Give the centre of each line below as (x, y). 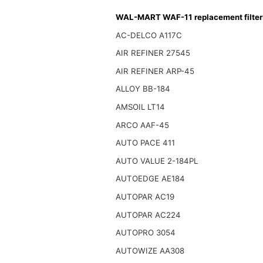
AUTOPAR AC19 (145, 196)
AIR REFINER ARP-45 (155, 71)
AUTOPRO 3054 (145, 233)
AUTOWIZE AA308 (150, 250)
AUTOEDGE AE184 (150, 179)
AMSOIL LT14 (140, 107)
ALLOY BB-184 (143, 89)
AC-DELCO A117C (149, 35)
